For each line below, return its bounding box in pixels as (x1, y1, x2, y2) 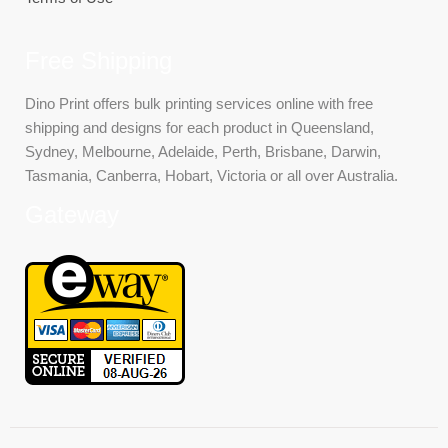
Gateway (25, 201, 119, 229)
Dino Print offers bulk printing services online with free (25, 95, 373, 113)
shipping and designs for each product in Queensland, (25, 119, 374, 137)
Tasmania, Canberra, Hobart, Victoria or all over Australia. (25, 167, 398, 185)
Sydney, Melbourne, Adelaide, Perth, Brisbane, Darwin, (25, 143, 381, 161)
